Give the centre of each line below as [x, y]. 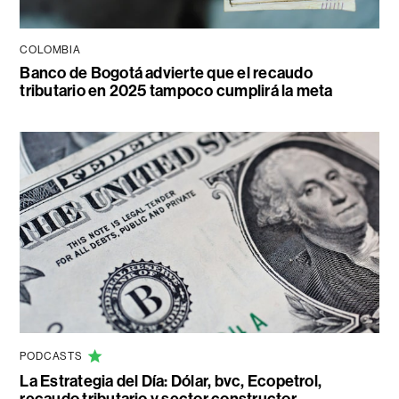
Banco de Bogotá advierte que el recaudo [166, 73]
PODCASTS [51, 357]
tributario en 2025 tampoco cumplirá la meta [176, 91]
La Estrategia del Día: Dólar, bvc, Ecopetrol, [171, 382]
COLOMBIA [50, 50]
